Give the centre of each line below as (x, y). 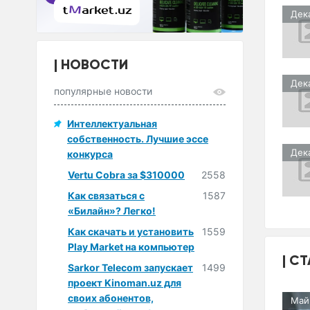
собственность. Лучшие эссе (138, 138)
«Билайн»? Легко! (112, 210)
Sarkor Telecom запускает (130, 267)
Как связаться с (106, 195)
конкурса (90, 154)
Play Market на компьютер (131, 246)
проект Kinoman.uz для (125, 282)
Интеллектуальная (112, 123)
